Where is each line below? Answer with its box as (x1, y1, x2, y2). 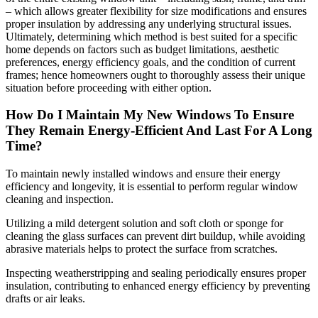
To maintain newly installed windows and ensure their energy (6, 168, 280, 180)
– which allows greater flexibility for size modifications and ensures (6, 4, 307, 17)
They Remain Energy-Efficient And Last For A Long (6, 123, 312, 138)
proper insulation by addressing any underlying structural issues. (6, 17, 292, 30)
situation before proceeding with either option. (6, 81, 212, 94)
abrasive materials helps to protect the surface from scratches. (6, 243, 278, 256)
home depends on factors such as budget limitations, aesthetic (6, 43, 279, 55)
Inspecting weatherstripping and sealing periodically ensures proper (6, 267, 306, 280)
